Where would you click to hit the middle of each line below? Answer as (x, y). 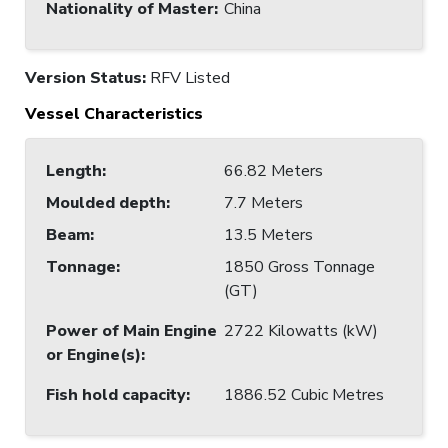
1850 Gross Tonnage (299, 266)
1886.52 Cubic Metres (304, 394)
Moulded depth (106, 202)
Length (74, 170)
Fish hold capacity (116, 394)
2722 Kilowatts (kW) (301, 330)
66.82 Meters (273, 170)
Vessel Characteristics (114, 113)
